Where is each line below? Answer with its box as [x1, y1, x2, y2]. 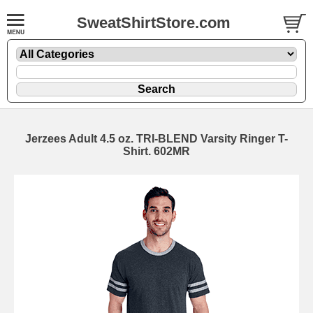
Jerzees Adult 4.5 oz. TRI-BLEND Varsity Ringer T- [25, 132, 288, 145]
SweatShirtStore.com [76, 14, 231, 31]
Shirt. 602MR [123, 145, 190, 157]
